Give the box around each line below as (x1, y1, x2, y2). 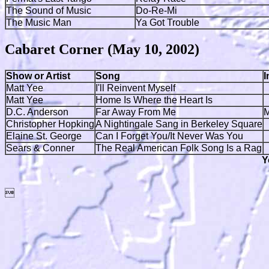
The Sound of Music (6, 5, 91, 16)
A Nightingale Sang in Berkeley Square (95, 118, 262, 129)
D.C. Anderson (6, 106, 68, 117)
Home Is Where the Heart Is (95, 94, 213, 105)
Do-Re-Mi (136, 5, 177, 16)
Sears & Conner (6, 142, 74, 153)
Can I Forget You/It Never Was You (95, 130, 243, 141)
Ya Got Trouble (136, 17, 199, 28)
